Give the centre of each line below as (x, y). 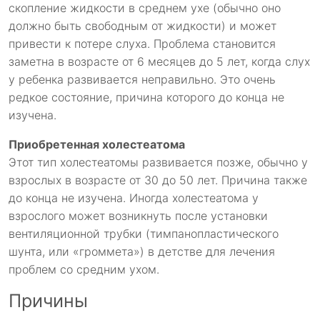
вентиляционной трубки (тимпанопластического (144, 234)
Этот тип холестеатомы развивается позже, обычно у (158, 162)
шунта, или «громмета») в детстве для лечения (142, 252)
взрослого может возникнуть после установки (138, 216)
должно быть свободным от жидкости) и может (142, 26)
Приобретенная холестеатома (97, 145)
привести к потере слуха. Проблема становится (142, 44)
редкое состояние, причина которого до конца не (146, 97)
